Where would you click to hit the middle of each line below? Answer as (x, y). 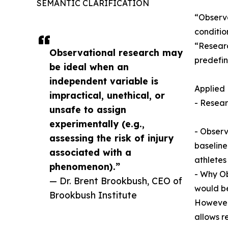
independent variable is (104, 81)
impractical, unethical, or (107, 95)
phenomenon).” (85, 167)
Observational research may (116, 53)
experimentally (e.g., (97, 124)
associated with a (90, 152)
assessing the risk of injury (111, 138)
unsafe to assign (88, 110)
